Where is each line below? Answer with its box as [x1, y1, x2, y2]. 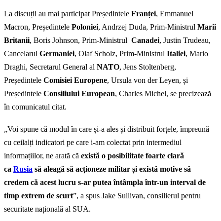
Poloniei [72, 23, 98, 32]
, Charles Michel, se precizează [115, 89, 211, 98]
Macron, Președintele [4, 23, 72, 32]
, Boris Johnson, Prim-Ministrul [30, 36, 131, 45]
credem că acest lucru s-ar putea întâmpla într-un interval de [4, 178, 206, 187]
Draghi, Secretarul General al [4, 63, 95, 72]
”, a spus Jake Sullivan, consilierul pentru [73, 191, 201, 200]
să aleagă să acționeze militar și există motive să [33, 165, 191, 174]
